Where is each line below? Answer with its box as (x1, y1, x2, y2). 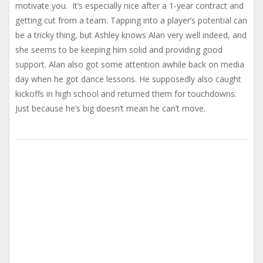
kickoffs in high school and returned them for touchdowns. (15, 88, 237, 100)
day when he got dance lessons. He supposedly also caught (15, 73, 241, 85)
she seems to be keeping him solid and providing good (15, 44, 222, 56)
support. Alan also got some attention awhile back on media (15, 59, 244, 70)
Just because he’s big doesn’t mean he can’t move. (15, 103, 205, 114)
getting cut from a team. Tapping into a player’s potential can (15, 15, 247, 26)
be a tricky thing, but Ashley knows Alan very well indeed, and (15, 29, 247, 41)
